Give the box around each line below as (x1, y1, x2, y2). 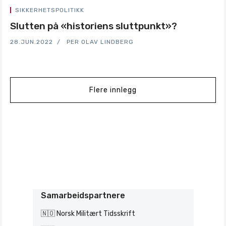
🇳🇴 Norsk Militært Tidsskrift (40, 209, 135, 218)
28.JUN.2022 (10, 38, 53, 45)
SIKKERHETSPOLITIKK (15, 7, 84, 14)
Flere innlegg (89, 86, 137, 94)
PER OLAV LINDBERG (67, 38, 134, 45)
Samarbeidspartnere (40, 191, 125, 200)
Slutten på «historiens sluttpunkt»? (10, 20, 177, 32)
